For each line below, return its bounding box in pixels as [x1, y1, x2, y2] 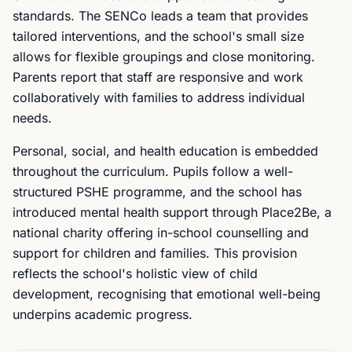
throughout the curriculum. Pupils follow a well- [13, 163, 293, 179]
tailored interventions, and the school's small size [13, 28, 304, 44]
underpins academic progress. [13, 306, 192, 322]
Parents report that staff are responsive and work [13, 69, 303, 85]
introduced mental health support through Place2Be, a [13, 204, 332, 220]
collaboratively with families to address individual [13, 90, 305, 105]
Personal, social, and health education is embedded [13, 143, 318, 159]
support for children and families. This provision [13, 245, 297, 261]
